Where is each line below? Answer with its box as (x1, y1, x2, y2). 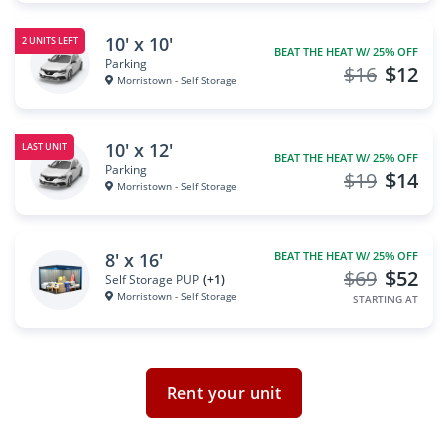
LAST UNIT (22, 140, 68, 154)
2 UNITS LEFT (22, 34, 79, 48)
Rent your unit (166, 382, 282, 404)
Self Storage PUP (105, 270, 199, 288)
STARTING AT (353, 292, 418, 306)
